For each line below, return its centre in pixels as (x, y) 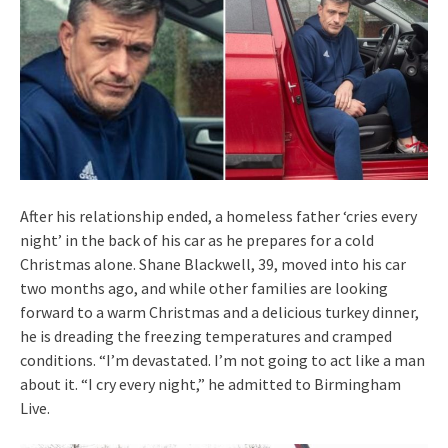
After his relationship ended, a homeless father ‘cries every (218, 215)
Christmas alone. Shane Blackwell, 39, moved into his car (213, 263)
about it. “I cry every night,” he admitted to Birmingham (210, 383)
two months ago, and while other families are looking (204, 287)
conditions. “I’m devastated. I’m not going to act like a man (222, 359)
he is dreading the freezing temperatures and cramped (206, 335)
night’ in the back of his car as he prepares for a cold (197, 239)
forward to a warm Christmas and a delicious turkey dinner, (219, 311)
